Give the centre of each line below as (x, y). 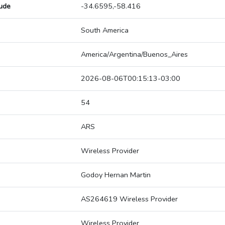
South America (105, 30)
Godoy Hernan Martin (116, 175)
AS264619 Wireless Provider (129, 199)
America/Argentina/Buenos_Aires (134, 54)
